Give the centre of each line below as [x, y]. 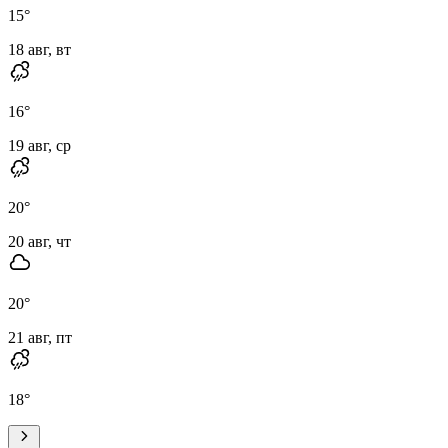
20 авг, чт [39, 241]
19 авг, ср [39, 145]
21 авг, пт [40, 337]
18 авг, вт [39, 49]
